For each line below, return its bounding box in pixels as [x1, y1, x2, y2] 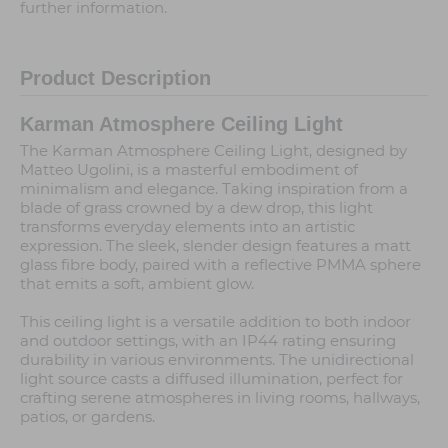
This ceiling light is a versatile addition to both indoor [20, 311, 411, 331]
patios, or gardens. [20, 406, 155, 426]
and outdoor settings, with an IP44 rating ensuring [20, 330, 396, 350]
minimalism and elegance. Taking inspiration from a [20, 178, 408, 198]
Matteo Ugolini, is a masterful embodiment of [20, 159, 358, 179]
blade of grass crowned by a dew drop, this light [20, 197, 373, 217]
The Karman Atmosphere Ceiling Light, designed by [20, 140, 407, 160]
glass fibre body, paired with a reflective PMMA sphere [20, 254, 421, 274]
